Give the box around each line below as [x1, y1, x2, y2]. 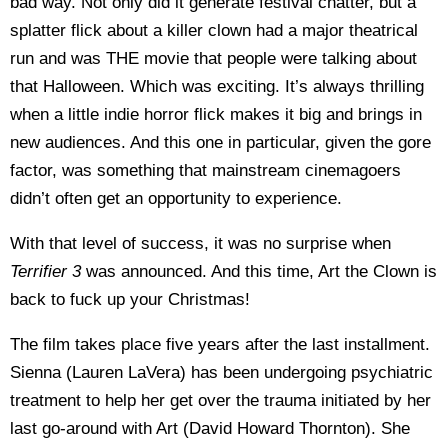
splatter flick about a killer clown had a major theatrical [10, 20, 418, 40]
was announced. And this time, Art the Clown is [81, 261, 437, 281]
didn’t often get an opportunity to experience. [10, 188, 342, 208]
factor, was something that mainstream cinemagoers [10, 160, 401, 180]
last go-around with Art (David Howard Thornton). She [10, 418, 410, 438]
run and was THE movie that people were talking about [10, 48, 417, 68]
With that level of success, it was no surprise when [10, 233, 391, 253]
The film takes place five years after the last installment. [10, 334, 430, 354]
